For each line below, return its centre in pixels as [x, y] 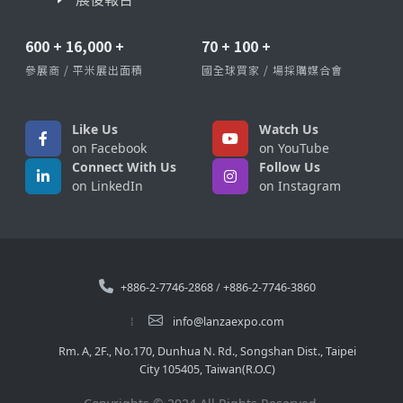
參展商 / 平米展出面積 [84, 70]
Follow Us [290, 167]
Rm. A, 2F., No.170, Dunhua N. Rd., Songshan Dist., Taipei [207, 352]
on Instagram [300, 186]
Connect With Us [124, 167]
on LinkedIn [107, 186]
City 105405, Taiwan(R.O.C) [207, 370]
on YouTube [294, 148]
